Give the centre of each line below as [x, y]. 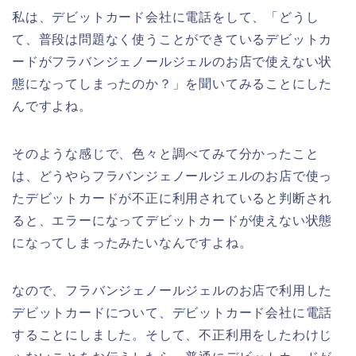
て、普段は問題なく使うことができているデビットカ [172, 39]
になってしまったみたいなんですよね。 [132, 242]
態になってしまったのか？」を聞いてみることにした [172, 83]
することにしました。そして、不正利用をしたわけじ [172, 335]
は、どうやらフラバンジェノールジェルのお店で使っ [172, 176]
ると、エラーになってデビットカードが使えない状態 [172, 220]
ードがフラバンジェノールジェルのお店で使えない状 [172, 61]
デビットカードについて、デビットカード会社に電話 [172, 312]
